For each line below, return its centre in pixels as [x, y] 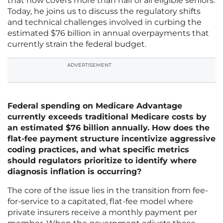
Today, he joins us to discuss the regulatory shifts [104, 11]
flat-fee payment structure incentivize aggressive [111, 139]
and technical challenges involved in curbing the [105, 22]
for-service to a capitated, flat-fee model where [100, 202]
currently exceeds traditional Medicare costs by [107, 117]
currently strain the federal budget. [77, 44]
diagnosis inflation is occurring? [74, 172]
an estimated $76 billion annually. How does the [109, 128]
